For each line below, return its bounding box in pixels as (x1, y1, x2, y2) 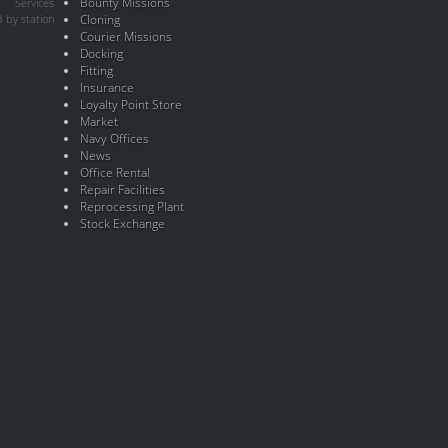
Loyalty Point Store (80, 96, 183, 113)
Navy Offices (80, 130, 150, 147)
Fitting (80, 62, 114, 79)
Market (80, 113, 119, 130)
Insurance (80, 79, 135, 96)
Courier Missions (80, 28, 173, 45)
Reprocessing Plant (80, 198, 185, 215)
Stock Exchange (80, 215, 166, 232)
